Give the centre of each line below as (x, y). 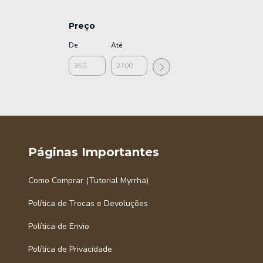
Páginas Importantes (94, 152)
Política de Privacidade (70, 249)
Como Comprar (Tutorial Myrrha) (88, 181)
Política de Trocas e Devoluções (88, 204)
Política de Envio (59, 227)
